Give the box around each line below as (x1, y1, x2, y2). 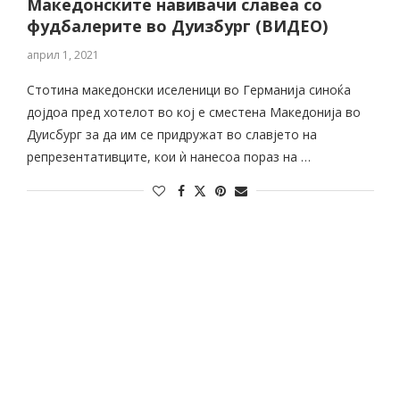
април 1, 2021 (26, 47, 99, 62)
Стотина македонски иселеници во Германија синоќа (26, 81, 351, 98)
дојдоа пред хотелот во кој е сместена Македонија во (26, 104, 361, 121)
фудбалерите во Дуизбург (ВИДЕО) (26, 15, 328, 37)
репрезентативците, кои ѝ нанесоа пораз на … (26, 148, 311, 165)
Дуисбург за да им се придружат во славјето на (26, 126, 317, 143)
